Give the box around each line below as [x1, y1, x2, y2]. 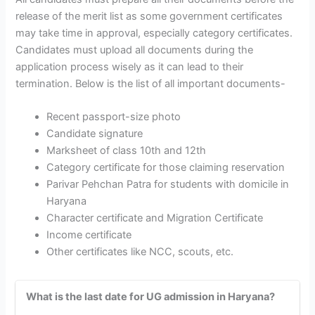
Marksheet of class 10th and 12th [46, 143, 207, 157]
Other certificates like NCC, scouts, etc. [46, 245, 234, 258]
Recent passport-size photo [46, 110, 184, 123]
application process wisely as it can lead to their [15, 60, 244, 73]
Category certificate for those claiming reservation [46, 160, 285, 174]
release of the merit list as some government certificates [15, 9, 283, 22]
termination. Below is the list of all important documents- [15, 77, 289, 90]
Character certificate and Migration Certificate [46, 211, 264, 224]
